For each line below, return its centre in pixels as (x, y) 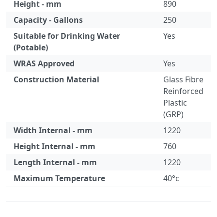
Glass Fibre (183, 79)
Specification (29, 192)
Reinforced (183, 91)
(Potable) (31, 47)
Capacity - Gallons (48, 20)
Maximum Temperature (59, 178)
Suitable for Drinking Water (67, 36)
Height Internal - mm (54, 146)
